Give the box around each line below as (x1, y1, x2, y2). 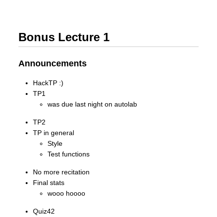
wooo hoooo (47, 189, 85, 197)
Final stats (33, 179, 64, 186)
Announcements (18, 59, 87, 68)
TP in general (33, 129, 74, 137)
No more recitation (33, 168, 90, 176)
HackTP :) (33, 79, 63, 87)
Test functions (47, 150, 90, 158)
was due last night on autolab (47, 100, 137, 108)
